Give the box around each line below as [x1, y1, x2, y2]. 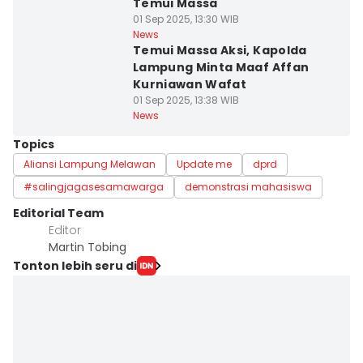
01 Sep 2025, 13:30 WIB [132, 12, 239, 26]
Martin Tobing [49, 239, 126, 255]
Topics [13, 136, 54, 152]
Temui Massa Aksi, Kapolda [132, 42, 307, 58]
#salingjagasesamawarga [23, 180, 164, 194]
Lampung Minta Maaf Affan [132, 59, 310, 75]
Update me [177, 157, 232, 171]
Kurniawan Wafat [132, 76, 247, 92]
